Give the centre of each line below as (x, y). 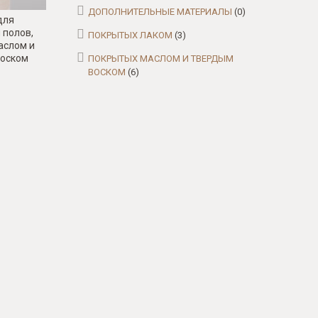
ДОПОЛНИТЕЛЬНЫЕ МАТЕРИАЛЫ (160, 12)
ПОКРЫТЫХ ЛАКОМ (130, 35)
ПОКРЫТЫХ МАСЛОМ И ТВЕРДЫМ (161, 59)
